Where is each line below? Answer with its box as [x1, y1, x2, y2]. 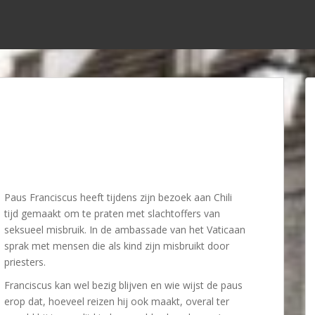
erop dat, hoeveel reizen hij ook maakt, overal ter [4, 295, 229, 308]
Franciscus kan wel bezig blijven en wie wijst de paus [4, 278, 243, 292]
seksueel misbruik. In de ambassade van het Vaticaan [4, 223, 245, 236]
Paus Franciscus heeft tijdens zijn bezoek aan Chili [4, 191, 232, 204]
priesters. [4, 255, 46, 269]
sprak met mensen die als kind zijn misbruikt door [4, 239, 229, 252]
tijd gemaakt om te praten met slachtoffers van [4, 207, 220, 220]
